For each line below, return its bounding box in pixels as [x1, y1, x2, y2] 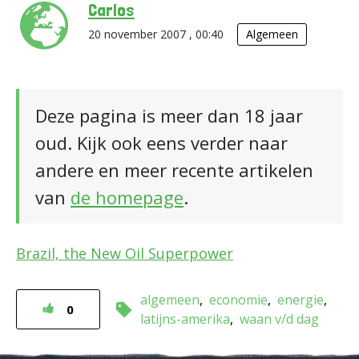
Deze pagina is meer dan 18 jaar [35, 103, 303, 127]
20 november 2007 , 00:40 [88, 26, 227, 42]
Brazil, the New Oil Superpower [16, 244, 233, 263]
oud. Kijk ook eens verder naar [35, 131, 288, 155]
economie [209, 291, 268, 309]
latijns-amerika [140, 310, 230, 328]
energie [277, 291, 324, 309]
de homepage [71, 185, 184, 209]
